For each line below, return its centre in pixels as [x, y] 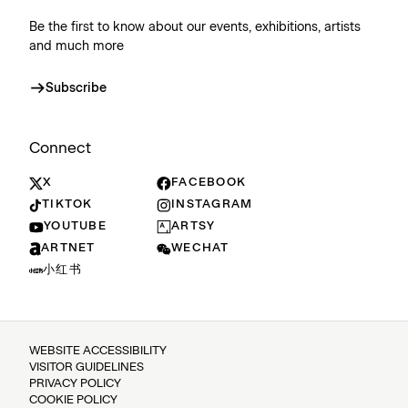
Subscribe [76, 88]
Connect [60, 148]
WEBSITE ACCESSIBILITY [98, 351]
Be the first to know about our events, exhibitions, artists [195, 27]
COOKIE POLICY [73, 400]
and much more [76, 46]
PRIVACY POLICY [75, 383]
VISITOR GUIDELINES [87, 367]
